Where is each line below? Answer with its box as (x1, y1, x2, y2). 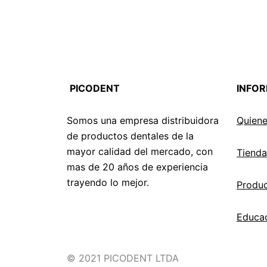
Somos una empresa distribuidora (67, 114, 219, 126)
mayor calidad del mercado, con (67, 145, 213, 157)
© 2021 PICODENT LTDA (67, 252, 179, 264)
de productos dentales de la (67, 130, 194, 142)
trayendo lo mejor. (67, 176, 149, 188)
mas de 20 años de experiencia (67, 161, 208, 173)
